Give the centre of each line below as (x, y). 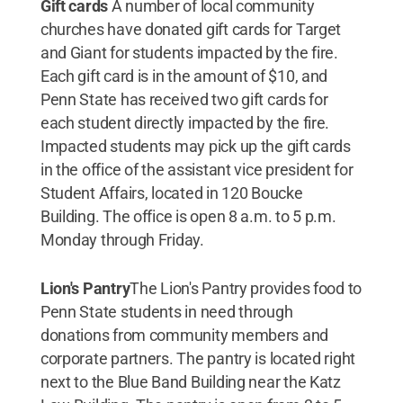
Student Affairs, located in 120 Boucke (171, 193)
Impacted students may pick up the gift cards (195, 146)
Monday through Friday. (122, 240)
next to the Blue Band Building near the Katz (190, 382)
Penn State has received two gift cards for (184, 99)
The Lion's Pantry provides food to (246, 288)
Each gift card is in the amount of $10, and (184, 76)
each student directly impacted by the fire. (185, 123)
